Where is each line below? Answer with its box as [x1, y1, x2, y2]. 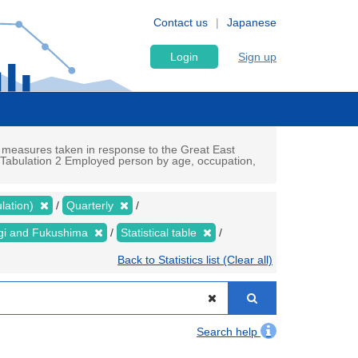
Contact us [153, 16, 208, 29]
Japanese [227, 16, 276, 29]
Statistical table [121, 226, 200, 239]
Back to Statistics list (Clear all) [117, 253, 272, 266]
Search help [197, 325, 261, 338]
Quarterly [66, 199, 117, 212]
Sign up [238, 50, 276, 63]
